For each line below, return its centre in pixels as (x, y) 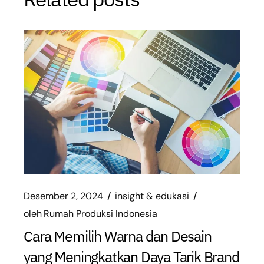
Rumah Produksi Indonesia (101, 213)
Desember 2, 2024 (64, 196)
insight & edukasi (152, 196)
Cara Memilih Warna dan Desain (118, 236)
